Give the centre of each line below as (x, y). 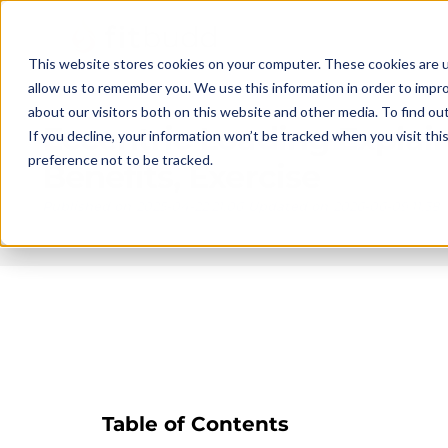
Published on (86, 206)
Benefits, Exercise (181, 176)
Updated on (288, 206)
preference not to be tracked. (120, 159)
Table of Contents (195, 424)
